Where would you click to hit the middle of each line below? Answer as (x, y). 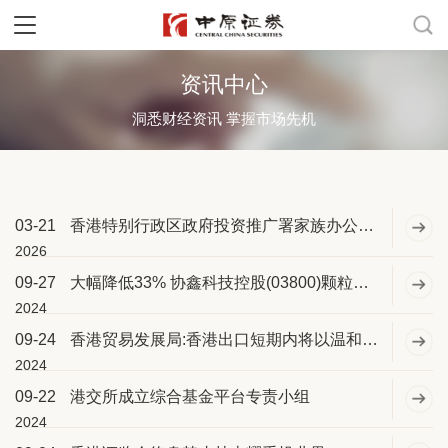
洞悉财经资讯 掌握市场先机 (224, 118)
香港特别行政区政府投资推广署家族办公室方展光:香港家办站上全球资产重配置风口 (366, 225)
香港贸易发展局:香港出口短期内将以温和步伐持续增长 (370, 339)
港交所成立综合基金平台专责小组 (190, 396)
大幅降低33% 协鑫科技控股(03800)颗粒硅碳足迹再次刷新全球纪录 (361, 282)
